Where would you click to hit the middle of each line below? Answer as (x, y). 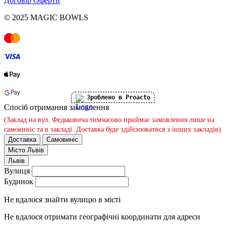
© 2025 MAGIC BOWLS (46, 17)
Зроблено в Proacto (119, 97)
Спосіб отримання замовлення (56, 107)
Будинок (19, 181)
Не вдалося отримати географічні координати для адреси (102, 216)
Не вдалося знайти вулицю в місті (62, 199)
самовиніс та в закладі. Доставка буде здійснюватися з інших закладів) (112, 129)
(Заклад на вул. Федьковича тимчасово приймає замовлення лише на (109, 120)
